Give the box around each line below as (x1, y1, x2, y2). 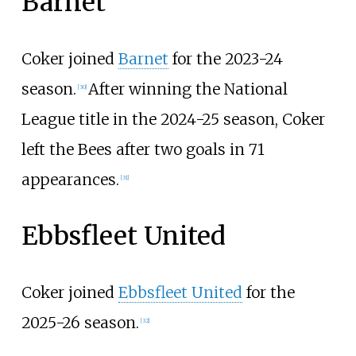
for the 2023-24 (168, 48, 283, 68)
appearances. (21, 169, 119, 189)
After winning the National (87, 79, 288, 99)
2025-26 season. (21, 312, 139, 332)
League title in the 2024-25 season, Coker (21, 109, 325, 129)
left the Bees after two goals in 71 (21, 139, 265, 159)
